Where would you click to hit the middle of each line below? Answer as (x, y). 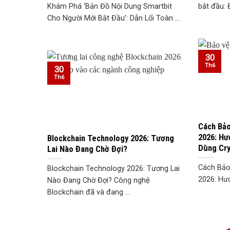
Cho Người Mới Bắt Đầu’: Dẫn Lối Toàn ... (113, 18)
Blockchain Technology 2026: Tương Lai (113, 169)
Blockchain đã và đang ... (89, 193)
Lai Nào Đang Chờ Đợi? (87, 149)
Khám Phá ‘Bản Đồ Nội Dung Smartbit (110, 7)
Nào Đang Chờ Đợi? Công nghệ (99, 181)
